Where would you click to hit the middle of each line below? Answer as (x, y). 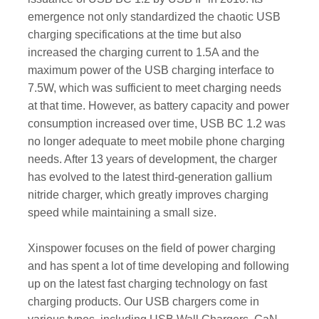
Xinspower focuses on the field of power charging (151, 248)
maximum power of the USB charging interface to (151, 70)
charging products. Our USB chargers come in (143, 302)
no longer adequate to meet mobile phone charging (156, 141)
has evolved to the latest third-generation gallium (150, 177)
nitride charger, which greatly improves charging (148, 195)
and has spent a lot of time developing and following (158, 266)
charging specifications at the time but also (134, 35)
